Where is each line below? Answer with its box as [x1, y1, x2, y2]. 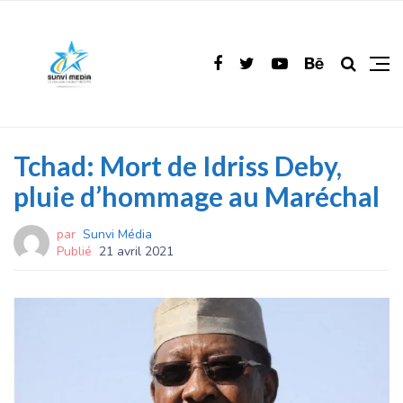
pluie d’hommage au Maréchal [13, 180, 380, 212]
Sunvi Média [83, 226, 152, 243]
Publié [57, 243, 92, 260]
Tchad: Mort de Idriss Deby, [13, 149, 342, 182]
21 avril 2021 [99, 243, 174, 260]
